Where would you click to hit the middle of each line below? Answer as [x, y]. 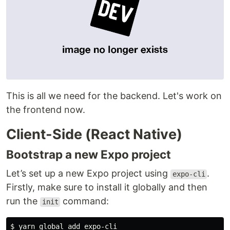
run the [23, 201]
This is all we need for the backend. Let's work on [114, 96]
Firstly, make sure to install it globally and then [107, 187]
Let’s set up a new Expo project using [88, 174]
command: [85, 201]
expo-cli [189, 174]
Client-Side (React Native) [94, 135]
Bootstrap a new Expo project [89, 155]
